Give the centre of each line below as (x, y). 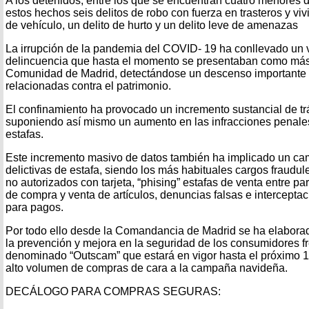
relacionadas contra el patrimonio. (88, 86)
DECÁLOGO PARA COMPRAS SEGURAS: (113, 291)
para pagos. (34, 207)
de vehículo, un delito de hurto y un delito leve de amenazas (152, 25)
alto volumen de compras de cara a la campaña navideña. (147, 268)
